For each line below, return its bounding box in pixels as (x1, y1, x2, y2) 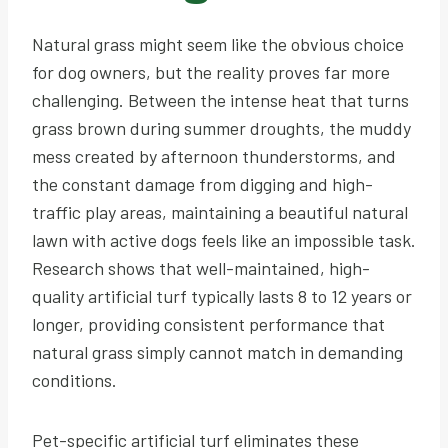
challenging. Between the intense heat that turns (32, 88, 409, 111)
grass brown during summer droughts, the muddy (32, 116, 411, 139)
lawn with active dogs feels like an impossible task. (32, 228, 416, 251)
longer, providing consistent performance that (32, 312, 385, 335)
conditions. (32, 368, 117, 391)
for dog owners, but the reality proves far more (32, 60, 390, 83)
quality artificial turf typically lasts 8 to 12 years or (32, 284, 412, 307)
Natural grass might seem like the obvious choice (32, 32, 404, 55)
